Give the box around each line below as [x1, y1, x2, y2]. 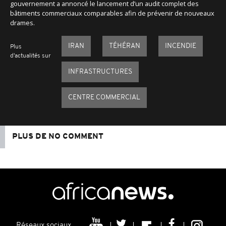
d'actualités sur [10, 52, 51, 59]
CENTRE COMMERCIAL [68, 93, 140, 101]
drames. [10, 18, 35, 27]
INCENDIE [164, 42, 196, 50]
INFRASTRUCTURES [68, 68, 132, 76]
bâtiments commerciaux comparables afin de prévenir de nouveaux [10, 8, 214, 18]
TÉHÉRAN [108, 42, 140, 50]
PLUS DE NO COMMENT [12, 132, 103, 141]
